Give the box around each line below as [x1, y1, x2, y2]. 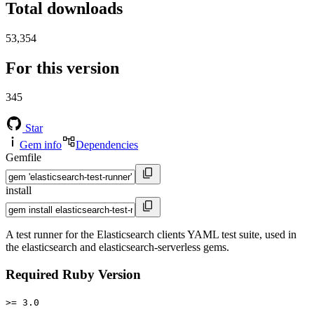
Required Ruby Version [6, 267, 141, 282]
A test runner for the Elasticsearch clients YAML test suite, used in [6, 228, 296, 241]
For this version [6, 58, 119, 77]
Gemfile [6, 151, 41, 164]
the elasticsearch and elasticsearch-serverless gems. [6, 241, 229, 254]
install [6, 184, 32, 197]
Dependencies [76, 139, 138, 151]
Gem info [20, 139, 62, 151]
